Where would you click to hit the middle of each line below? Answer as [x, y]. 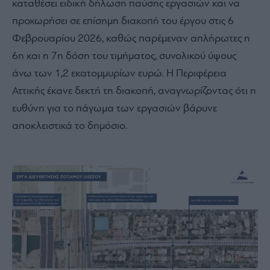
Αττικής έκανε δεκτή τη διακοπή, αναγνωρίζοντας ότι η [134, 92]
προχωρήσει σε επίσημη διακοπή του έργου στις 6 [123, 22]
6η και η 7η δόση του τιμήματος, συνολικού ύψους [124, 57]
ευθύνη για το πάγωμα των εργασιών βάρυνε [115, 109]
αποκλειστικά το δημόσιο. [70, 127]
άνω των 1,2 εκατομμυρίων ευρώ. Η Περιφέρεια [119, 74]
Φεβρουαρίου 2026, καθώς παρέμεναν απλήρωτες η [131, 39]
